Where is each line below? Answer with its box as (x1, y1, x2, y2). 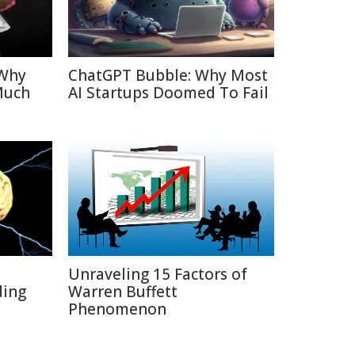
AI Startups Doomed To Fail (68, 82, 269, 103)
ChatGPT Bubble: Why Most (68, 65, 268, 86)
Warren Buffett (68, 281, 177, 302)
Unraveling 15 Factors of (68, 264, 247, 284)
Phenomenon (68, 299, 166, 319)
